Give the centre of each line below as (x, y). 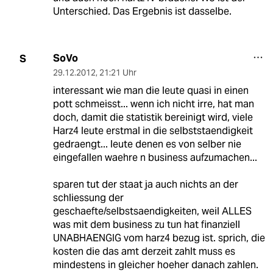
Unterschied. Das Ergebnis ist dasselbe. (142, 12)
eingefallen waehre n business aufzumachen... (155, 158)
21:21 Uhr (118, 73)
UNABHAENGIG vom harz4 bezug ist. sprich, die (159, 238)
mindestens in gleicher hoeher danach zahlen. (155, 265)
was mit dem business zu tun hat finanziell (146, 225)
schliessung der (88, 198)
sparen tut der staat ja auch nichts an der (145, 185)
